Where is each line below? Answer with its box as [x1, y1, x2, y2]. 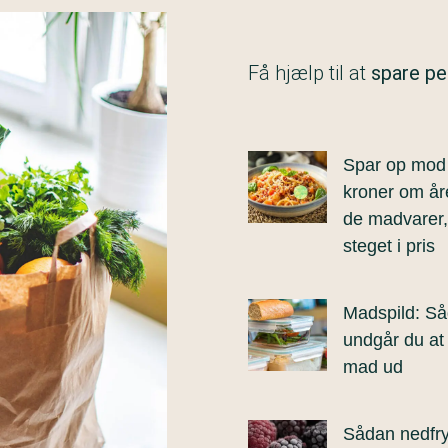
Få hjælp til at [248, 61, 371, 85]
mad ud [343, 357, 403, 377]
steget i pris [343, 236, 435, 256]
